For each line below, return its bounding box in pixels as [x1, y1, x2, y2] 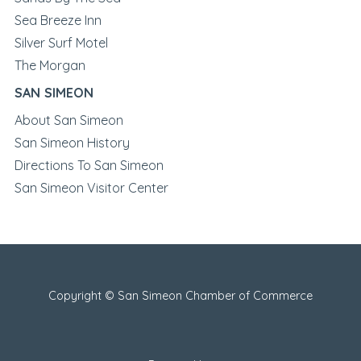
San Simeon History [14, 135, 130, 151]
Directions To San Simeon [14, 157, 164, 174]
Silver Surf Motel [14, 35, 108, 52]
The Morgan [14, 57, 85, 74]
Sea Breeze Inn [14, 12, 102, 29]
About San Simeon [14, 112, 123, 129]
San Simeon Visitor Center [14, 180, 168, 197]
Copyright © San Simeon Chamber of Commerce [48, 288, 313, 303]
